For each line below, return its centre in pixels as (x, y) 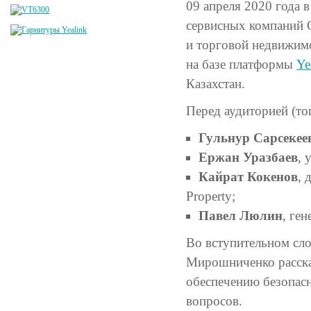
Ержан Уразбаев (248, 157)
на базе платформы (241, 64)
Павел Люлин (241, 216)
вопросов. (214, 301)
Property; (211, 196)
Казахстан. (216, 84)
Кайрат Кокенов (248, 177)
